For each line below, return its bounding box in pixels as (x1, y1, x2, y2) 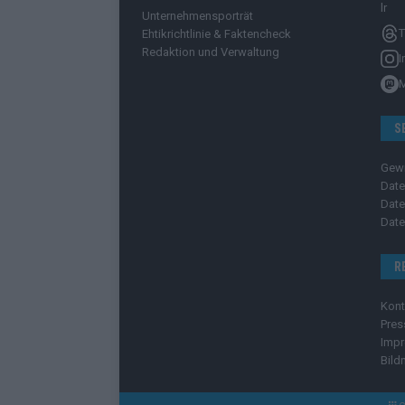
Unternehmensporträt (142, 8, 253, 23)
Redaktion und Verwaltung (142, 44, 279, 59)
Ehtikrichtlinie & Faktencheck (142, 26, 291, 41)
